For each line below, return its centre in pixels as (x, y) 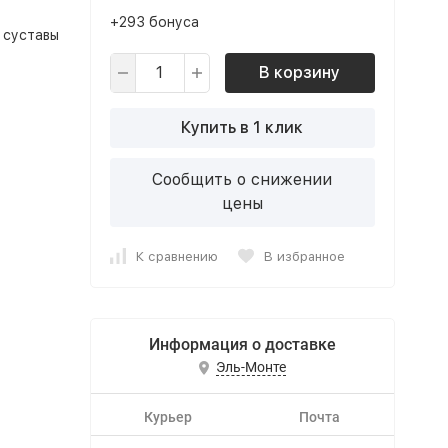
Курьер (168, 417)
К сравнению (176, 256)
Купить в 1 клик (242, 127)
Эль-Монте (250, 367)
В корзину (299, 72)
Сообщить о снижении (242, 179)
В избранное (304, 256)
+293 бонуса (154, 22)
